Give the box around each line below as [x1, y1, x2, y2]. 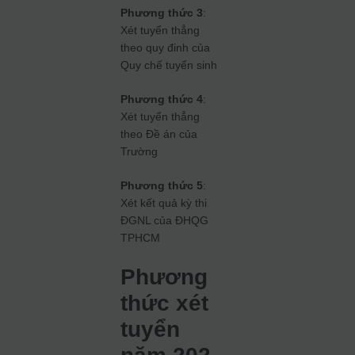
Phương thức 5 [120, 179, 204, 193]
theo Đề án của [120, 128, 198, 141]
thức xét [120, 291, 209, 316]
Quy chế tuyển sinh [120, 59, 218, 72]
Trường [120, 145, 158, 158]
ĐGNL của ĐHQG [120, 214, 209, 227]
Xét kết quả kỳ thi [120, 197, 208, 210]
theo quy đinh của [120, 41, 211, 55]
